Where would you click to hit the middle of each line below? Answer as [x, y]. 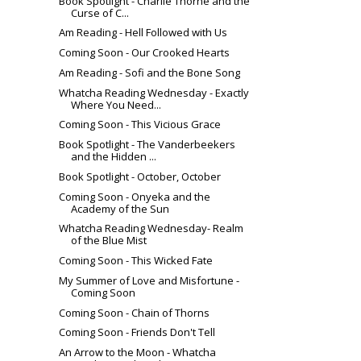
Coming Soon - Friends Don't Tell [137, 332]
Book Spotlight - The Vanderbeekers [147, 145]
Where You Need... [116, 104]
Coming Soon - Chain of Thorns [135, 312]
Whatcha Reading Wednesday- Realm [151, 228]
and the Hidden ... [114, 157]
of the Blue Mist [109, 241]
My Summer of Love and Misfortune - [149, 280]
